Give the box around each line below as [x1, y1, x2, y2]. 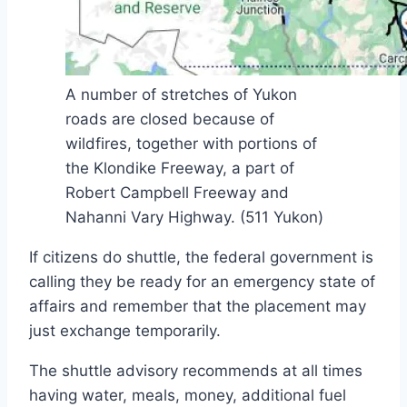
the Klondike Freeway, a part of [65, 159, 294, 178]
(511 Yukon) [240, 208, 323, 227]
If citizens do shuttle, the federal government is [29, 248, 373, 267]
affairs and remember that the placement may [29, 297, 366, 316]
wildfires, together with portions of [65, 134, 317, 154]
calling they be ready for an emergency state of [29, 273, 375, 292]
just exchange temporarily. [29, 322, 225, 341]
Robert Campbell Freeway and [65, 184, 289, 203]
